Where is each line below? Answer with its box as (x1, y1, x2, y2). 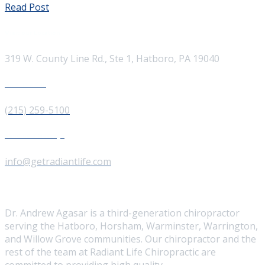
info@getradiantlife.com (5, 155, 111, 169)
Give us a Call (5, 80, 46, 89)
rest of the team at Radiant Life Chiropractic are (5, 245, 216, 259)
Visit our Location (5, 28, 60, 38)
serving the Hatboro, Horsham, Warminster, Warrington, (5, 219, 258, 233)
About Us (5, 183, 34, 192)
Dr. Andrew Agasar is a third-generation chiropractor (5, 206, 240, 220)
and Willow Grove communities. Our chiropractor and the (5, 232, 256, 246)
